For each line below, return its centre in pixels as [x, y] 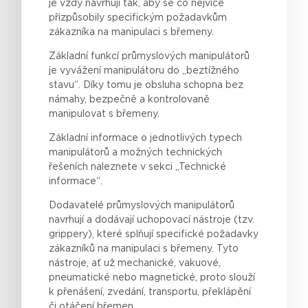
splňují [140, 235]
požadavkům [197, 18]
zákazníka [72, 33]
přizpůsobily [77, 18]
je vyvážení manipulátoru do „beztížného [144, 71]
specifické [180, 235]
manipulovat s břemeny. [104, 114]
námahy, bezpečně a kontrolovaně [130, 100]
